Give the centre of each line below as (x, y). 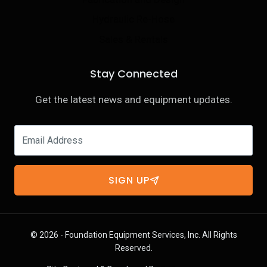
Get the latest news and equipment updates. (133, 100)
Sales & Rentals (133, 39)
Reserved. (133, 248)
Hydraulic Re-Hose (133, 19)
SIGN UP (129, 181)
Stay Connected (133, 74)
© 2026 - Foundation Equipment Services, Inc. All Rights (133, 235)
